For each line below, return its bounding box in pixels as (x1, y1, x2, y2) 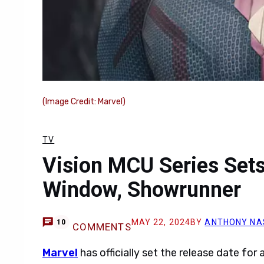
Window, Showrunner (42, 177, 241, 202)
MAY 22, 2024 (131, 217, 191, 227)
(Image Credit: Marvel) (42, 97, 126, 107)
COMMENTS (72, 221, 131, 233)
